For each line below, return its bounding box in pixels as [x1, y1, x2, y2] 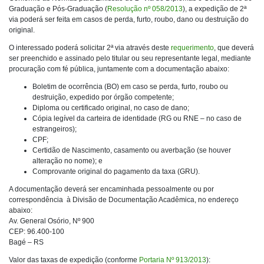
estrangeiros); [32, 125, 77, 134]
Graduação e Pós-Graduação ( [9, 5, 107, 14]
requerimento [171, 44, 214, 52]
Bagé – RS [9, 238, 44, 247]
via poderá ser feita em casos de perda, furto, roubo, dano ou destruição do [9, 15, 249, 24]
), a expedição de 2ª [183, 5, 246, 14]
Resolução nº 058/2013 [107, 5, 183, 14]
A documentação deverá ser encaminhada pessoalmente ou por [9, 185, 214, 194]
